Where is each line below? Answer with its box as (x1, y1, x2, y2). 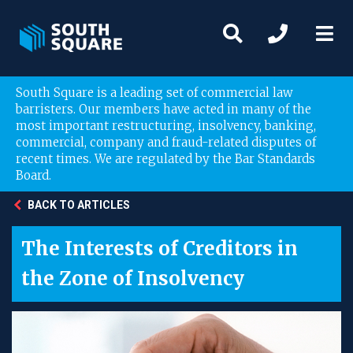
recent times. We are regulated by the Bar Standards (16, 151, 315, 166)
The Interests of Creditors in (21, 236, 298, 261)
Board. (16, 168, 51, 183)
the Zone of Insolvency (21, 266, 244, 291)
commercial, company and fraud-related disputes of (16, 135, 316, 150)
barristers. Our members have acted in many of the (16, 102, 311, 117)
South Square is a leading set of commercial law (16, 85, 293, 100)
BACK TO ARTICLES (28, 199, 130, 211)
